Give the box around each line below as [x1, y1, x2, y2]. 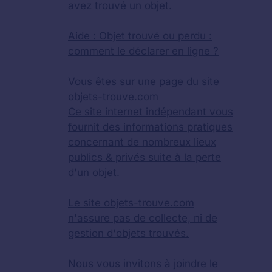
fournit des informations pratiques [68, 121, 233, 133]
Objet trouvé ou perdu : [99, 30, 212, 42]
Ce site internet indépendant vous [68, 106, 233, 118]
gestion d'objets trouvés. [68, 227, 189, 239]
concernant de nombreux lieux [68, 136, 216, 148]
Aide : [68, 30, 99, 42]
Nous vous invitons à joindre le [68, 257, 218, 270]
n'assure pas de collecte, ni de [68, 212, 217, 224]
